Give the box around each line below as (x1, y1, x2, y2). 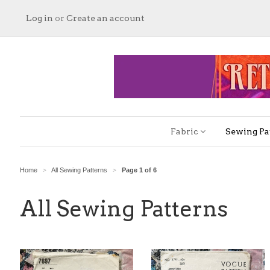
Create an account (66, 13, 145, 23)
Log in (26, 13, 53, 23)
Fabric (171, 127, 200, 136)
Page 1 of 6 (122, 166, 157, 174)
